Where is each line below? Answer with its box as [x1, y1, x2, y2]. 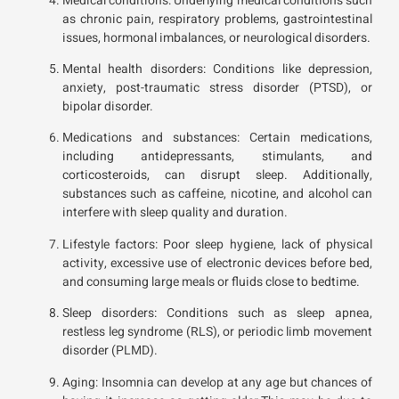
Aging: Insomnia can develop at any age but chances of [62, 372, 372, 392]
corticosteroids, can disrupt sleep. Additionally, [62, 166, 372, 185]
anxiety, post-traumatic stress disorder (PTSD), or [62, 77, 372, 97]
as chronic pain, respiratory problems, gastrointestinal [62, 9, 372, 28]
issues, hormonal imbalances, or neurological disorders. [62, 28, 370, 47]
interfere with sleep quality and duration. [62, 203, 288, 223]
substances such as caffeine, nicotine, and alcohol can [62, 184, 372, 204]
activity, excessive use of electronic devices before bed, [62, 253, 372, 273]
